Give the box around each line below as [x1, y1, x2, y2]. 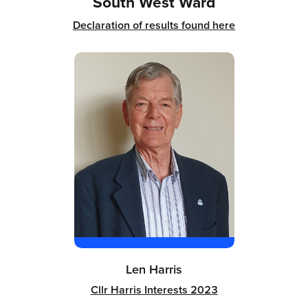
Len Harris [126, 259, 182, 278]
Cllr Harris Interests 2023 [90, 281, 218, 298]
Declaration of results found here [73, 16, 235, 33]
